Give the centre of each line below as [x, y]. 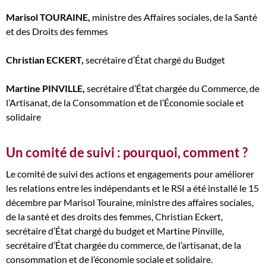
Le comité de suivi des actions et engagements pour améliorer [130, 174]
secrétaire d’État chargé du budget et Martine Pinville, [115, 231]
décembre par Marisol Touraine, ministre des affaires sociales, [130, 202]
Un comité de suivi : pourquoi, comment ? [127, 152]
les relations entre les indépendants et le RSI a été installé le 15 [132, 188]
